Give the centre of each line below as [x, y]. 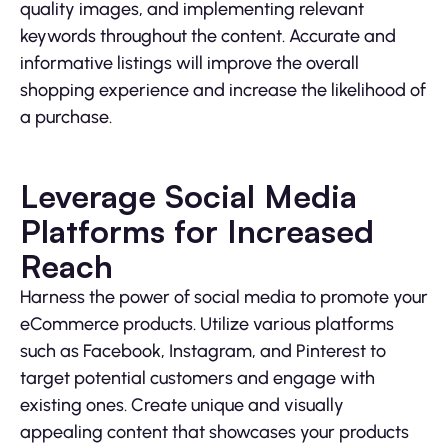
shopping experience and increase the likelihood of [223, 89]
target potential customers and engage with [197, 377]
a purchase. [66, 116]
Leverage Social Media [188, 195]
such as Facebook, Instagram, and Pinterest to [203, 350]
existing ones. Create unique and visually [182, 404]
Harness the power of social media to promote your [224, 296]
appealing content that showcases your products [214, 431]
